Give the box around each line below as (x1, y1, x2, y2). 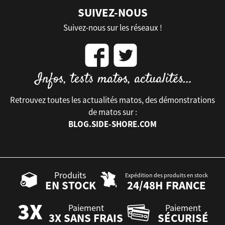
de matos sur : (88, 106, 137, 118)
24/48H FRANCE (127, 177, 206, 192)
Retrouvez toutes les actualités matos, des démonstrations (10, 94, 215, 106)
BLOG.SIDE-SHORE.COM (68, 119, 157, 130)
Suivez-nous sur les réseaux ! (63, 22, 162, 33)
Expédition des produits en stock (125, 171, 208, 179)
